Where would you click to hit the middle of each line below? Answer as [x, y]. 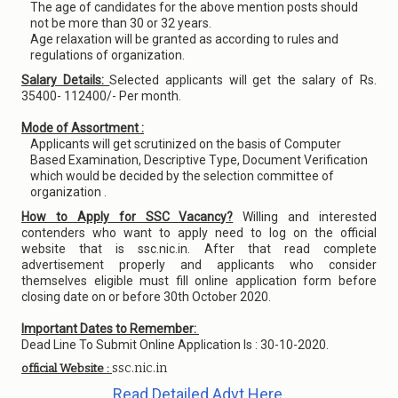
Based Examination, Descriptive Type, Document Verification [199, 160]
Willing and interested [305, 217]
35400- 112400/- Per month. [103, 96]
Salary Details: [66, 80]
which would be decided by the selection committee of [182, 176]
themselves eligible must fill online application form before [199, 281]
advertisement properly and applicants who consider [199, 265]
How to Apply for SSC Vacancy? [127, 217]
